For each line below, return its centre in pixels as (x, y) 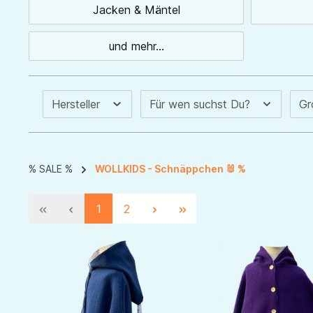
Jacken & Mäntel (136, 10)
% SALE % (51, 169)
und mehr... (136, 46)
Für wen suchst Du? (201, 104)
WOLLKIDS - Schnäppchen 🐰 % (170, 169)
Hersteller (78, 104)
